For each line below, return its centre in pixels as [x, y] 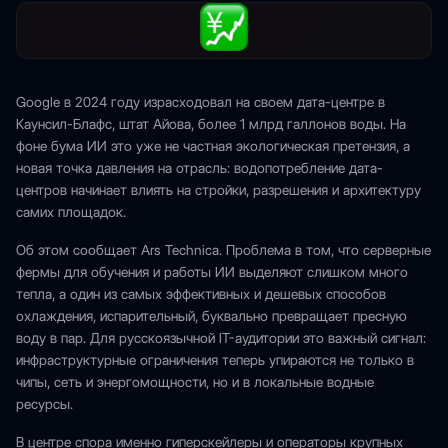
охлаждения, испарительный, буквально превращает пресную [211, 316]
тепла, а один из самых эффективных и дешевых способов [201, 294]
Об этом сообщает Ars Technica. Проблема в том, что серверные [223, 250]
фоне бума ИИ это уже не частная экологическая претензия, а [213, 146]
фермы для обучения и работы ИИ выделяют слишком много [212, 272]
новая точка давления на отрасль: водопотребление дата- [199, 168]
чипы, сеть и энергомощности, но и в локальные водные [195, 382]
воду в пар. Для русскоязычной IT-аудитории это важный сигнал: [221, 338]
